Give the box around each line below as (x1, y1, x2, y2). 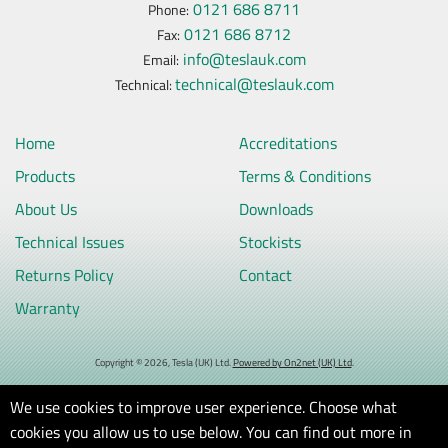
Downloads (239, 197, 313, 221)
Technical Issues (15, 230, 124, 254)
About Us (15, 197, 77, 221)
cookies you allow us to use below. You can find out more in (10, 420, 412, 444)
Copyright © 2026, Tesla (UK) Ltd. (94, 355, 233, 370)
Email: (142, 50, 179, 70)
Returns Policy (15, 263, 114, 287)
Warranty (15, 296, 80, 320)
